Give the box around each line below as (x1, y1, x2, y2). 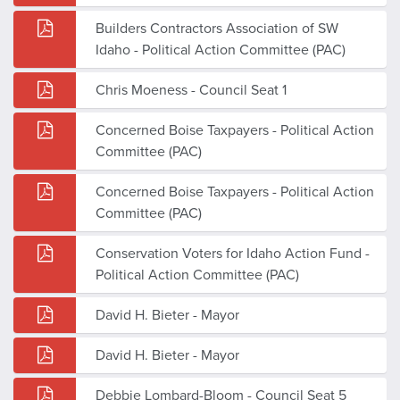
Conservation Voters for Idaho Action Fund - (96, 244, 370, 262)
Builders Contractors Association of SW (96, 19, 338, 37)
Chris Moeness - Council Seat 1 (96, 80, 287, 99)
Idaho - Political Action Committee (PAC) (96, 40, 346, 59)
